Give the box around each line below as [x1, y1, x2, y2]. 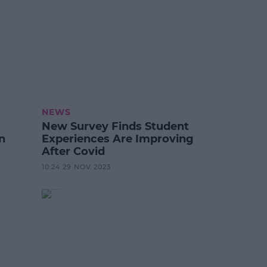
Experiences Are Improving [42, 132, 194, 145]
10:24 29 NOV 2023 [42, 162, 111, 171]
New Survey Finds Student [42, 119, 190, 133]
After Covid [42, 144, 105, 158]
